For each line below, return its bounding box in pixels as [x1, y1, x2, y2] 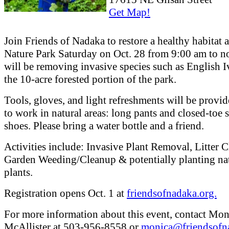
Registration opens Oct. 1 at [4, 187, 127, 200]
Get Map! [109, 6, 150, 18]
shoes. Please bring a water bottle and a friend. [4, 120, 204, 132]
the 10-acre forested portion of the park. [4, 73, 176, 86]
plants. [4, 166, 33, 179]
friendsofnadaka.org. [127, 187, 217, 200]
